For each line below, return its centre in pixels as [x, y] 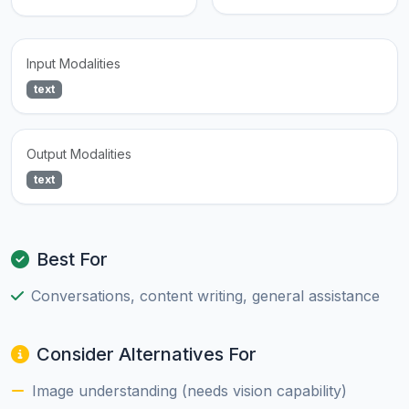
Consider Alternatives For [147, 355]
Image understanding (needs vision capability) [189, 391]
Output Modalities [79, 154]
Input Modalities [73, 64]
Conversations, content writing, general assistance [205, 296]
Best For [72, 260]
